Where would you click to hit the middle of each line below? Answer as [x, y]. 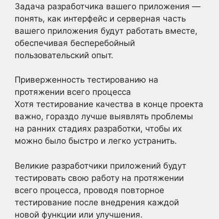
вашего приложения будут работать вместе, [106, 31]
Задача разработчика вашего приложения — [108, 6]
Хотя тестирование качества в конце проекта [109, 104]
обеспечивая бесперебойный [75, 43]
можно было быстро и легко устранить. [96, 141]
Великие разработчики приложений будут [100, 165]
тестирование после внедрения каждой [97, 202]
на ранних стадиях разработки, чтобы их [98, 129]
